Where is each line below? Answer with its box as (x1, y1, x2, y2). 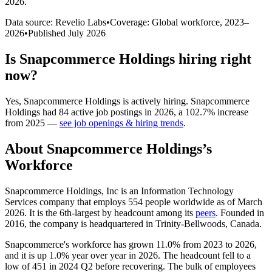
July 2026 (68, 27, 106, 38)
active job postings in (69, 106, 154, 117)
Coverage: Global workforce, (110, 16, 225, 27)
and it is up (5, 250, 49, 260)
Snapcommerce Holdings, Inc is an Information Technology (5, 185, 234, 196)
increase (217, 106, 248, 117)
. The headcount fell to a (158, 250, 251, 260)
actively (131, 95, 161, 106)
